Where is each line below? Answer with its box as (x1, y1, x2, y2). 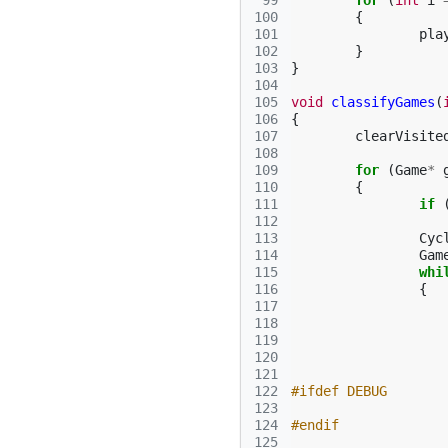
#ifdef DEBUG (291, 383, 387, 399)
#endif (291, 417, 339, 433)
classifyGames (331, 94, 435, 110)
